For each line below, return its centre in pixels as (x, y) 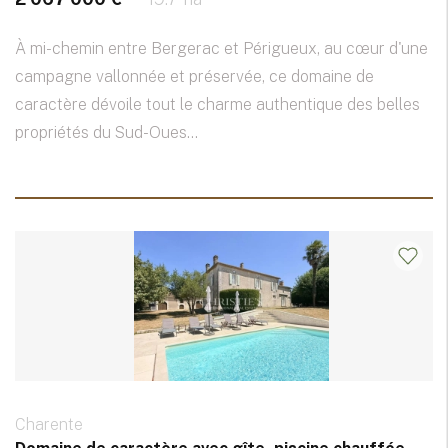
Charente (49, 425)
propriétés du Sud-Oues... (106, 133)
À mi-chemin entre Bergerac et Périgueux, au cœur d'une (221, 49)
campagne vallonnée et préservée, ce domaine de (194, 77)
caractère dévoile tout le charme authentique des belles (217, 105)
